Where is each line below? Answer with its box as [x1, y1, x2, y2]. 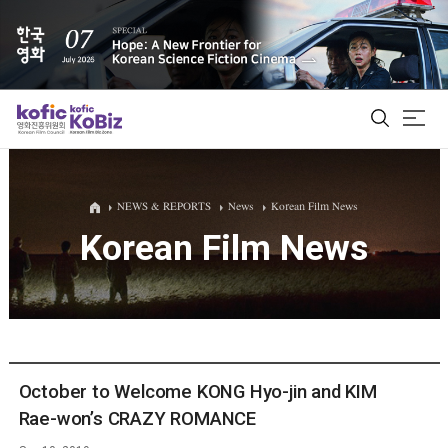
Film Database [200, 254, 274, 268]
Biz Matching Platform [180, 330, 295, 344]
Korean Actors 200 [192, 292, 284, 306]
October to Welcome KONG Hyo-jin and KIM [18, 380, 377, 403]
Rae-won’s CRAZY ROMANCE [18, 407, 256, 430]
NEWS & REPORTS [117, 200, 211, 215]
